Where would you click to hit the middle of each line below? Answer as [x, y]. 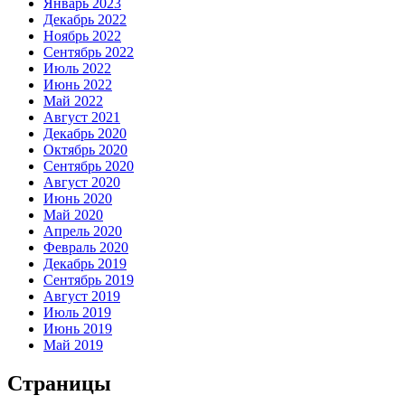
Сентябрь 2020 [89, 165]
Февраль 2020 [86, 247]
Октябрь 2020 [85, 149]
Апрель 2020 [83, 231]
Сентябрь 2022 [89, 52]
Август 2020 [82, 182]
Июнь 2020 [78, 198]
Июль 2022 [77, 68]
